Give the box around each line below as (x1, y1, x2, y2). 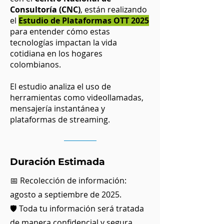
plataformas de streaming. (10, 114, 110, 125)
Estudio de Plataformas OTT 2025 (18, 15, 149, 26)
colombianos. (10, 59, 61, 70)
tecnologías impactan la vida (10, 37, 117, 48)
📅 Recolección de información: (10, 175, 126, 186)
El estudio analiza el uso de (10, 81, 111, 92)
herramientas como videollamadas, (10, 92, 143, 103)
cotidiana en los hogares (10, 48, 102, 59)
